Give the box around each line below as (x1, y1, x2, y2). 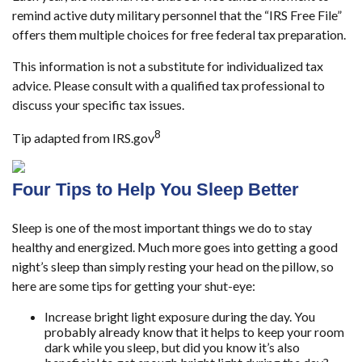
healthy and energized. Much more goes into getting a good (12, 238, 338, 255)
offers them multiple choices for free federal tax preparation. (12, 26, 346, 42)
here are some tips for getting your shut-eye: (12, 277, 255, 293)
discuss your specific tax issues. (12, 96, 184, 112)
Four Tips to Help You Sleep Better (12, 179, 299, 200)
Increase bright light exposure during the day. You (44, 308, 315, 324)
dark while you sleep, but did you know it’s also (44, 339, 300, 355)
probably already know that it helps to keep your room (44, 323, 344, 339)
